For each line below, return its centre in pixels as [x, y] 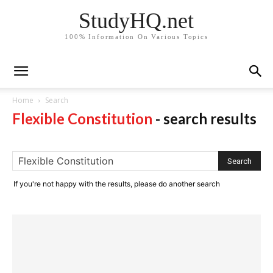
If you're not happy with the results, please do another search [117, 184]
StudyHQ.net [136, 21]
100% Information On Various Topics [136, 37]
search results [210, 119]
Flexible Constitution [82, 119]
